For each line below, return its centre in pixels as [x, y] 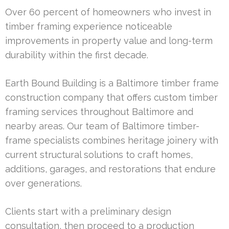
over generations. [43, 183]
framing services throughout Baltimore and [99, 111]
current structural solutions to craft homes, [99, 154]
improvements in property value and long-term [109, 40]
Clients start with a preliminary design [88, 211]
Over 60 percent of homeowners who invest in [108, 12]
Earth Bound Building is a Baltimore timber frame [112, 83]
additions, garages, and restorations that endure [110, 169]
